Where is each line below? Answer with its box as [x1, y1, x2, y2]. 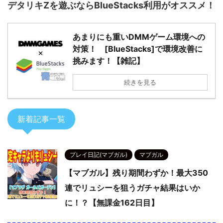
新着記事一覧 [17, 114, 65, 124]
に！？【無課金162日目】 [65, 198, 159, 208]
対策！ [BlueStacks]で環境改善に [73, 44, 203, 54]
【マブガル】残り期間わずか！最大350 [65, 168, 208, 178]
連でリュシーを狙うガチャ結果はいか [65, 183, 200, 193]
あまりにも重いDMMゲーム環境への [73, 32, 205, 42]
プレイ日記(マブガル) [70, 151, 127, 159]
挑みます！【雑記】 [73, 56, 144, 66]
